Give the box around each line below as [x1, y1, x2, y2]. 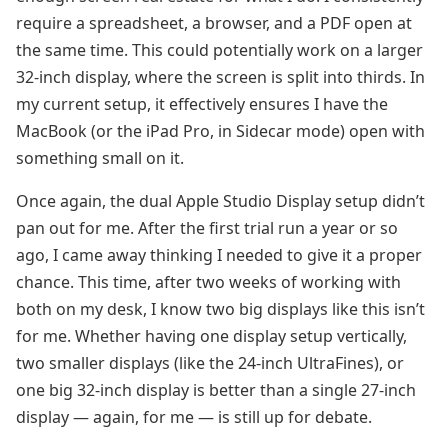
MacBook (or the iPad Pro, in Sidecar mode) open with [16, 120, 425, 142]
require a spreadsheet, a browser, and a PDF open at [16, 12, 412, 34]
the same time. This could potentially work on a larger [16, 39, 423, 61]
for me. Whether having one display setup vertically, [16, 325, 407, 347]
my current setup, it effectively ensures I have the [16, 93, 388, 115]
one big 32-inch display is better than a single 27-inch [16, 379, 416, 401]
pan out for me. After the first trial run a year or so [16, 217, 398, 239]
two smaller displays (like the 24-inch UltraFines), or [16, 352, 404, 374]
